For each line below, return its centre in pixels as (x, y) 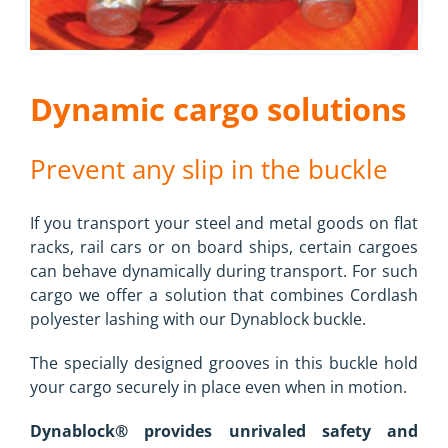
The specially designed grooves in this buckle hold (224, 363)
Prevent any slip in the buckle (209, 169)
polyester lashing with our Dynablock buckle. (198, 319)
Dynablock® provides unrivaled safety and (224, 431)
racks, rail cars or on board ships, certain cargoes (224, 247)
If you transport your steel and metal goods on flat (224, 223)
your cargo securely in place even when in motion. (218, 387)
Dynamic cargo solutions (218, 109)
